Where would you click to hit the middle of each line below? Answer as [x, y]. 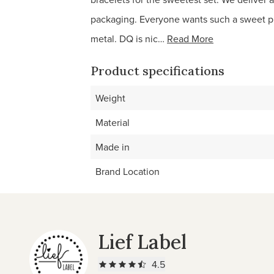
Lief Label [142, 242]
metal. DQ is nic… [128, 39]
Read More [190, 39]
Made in [113, 147]
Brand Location [128, 171]
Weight [110, 98]
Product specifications [157, 71]
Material [113, 122]
